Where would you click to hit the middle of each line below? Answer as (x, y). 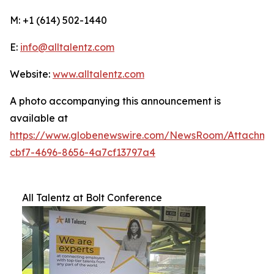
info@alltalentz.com (67, 47)
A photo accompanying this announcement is (115, 101)
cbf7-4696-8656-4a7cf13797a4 (83, 152)
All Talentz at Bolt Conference (92, 198)
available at (39, 118)
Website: (31, 74)
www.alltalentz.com (98, 74)
